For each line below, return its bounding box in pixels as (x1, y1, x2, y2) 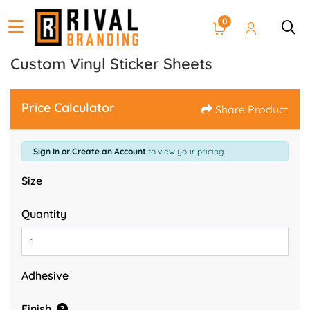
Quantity (21, 207, 66, 221)
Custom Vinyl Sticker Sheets (10, 53, 212, 73)
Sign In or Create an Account (33, 145, 146, 156)
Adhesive (21, 268, 69, 282)
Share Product (215, 102, 288, 116)
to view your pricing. (146, 145, 225, 156)
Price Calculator (21, 99, 115, 116)
